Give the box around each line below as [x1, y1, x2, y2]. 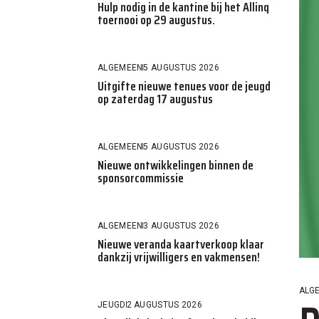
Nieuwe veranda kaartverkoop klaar [98, 234, 264, 254]
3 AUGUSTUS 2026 [143, 220, 219, 231]
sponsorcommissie [98, 167, 184, 188]
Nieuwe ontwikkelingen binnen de [98, 155, 253, 175]
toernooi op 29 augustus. [98, 9, 215, 30]
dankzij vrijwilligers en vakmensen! [98, 246, 260, 267]
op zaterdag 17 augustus [98, 88, 213, 109]
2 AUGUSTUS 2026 [126, 299, 202, 310]
